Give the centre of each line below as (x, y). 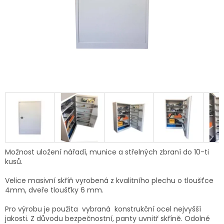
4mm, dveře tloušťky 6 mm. (54, 190)
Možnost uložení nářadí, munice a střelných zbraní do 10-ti (107, 152)
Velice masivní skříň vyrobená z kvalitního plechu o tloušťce (109, 180)
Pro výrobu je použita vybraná (60, 209)
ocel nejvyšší (179, 209)
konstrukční (135, 209)
